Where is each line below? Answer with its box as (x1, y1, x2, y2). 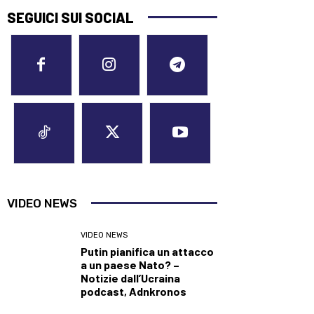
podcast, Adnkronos (81, 284, 186, 298)
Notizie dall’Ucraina (81, 271, 180, 285)
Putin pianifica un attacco (81, 244, 214, 258)
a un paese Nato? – (81, 257, 179, 271)
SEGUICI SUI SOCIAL (7, 8, 134, 26)
